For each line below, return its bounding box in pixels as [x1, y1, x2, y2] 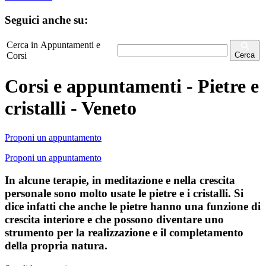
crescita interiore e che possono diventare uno [5, 213, 224, 226]
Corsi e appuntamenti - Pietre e [5, 75, 259, 97]
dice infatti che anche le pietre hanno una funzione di [5, 200, 261, 213]
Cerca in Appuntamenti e [7, 39, 100, 50]
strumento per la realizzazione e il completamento [5, 226, 243, 239]
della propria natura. [5, 239, 107, 252]
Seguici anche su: [5, 13, 88, 26]
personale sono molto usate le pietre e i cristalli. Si [5, 187, 243, 200]
